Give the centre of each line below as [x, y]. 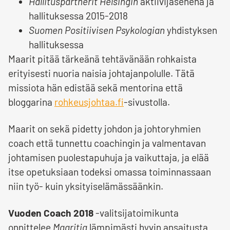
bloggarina [31, 102]
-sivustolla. [147, 102]
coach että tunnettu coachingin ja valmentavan [107, 143]
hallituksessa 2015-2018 [78, 16]
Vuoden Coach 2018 [51, 213]
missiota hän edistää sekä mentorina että [95, 88]
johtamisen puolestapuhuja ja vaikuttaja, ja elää [109, 158]
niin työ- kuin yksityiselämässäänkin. [86, 186]
